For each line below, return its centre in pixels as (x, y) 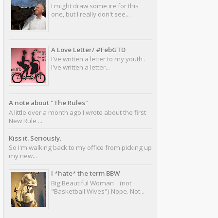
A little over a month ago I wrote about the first (77, 113)
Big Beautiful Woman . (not (91, 183)
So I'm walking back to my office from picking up (80, 148)
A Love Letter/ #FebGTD (88, 49)
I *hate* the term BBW (86, 173)
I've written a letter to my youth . (99, 59)
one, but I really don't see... (91, 14)
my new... (23, 156)
